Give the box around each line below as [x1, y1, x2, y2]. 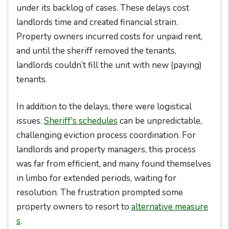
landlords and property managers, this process [16, 144, 196, 155]
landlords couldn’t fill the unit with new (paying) [16, 59, 202, 71]
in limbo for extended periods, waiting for [16, 172, 176, 184]
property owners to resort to [16, 201, 131, 213]
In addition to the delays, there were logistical [16, 101, 192, 112]
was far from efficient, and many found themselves [16, 158, 211, 170]
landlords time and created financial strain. [16, 16, 178, 28]
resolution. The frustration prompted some [16, 187, 183, 198]
